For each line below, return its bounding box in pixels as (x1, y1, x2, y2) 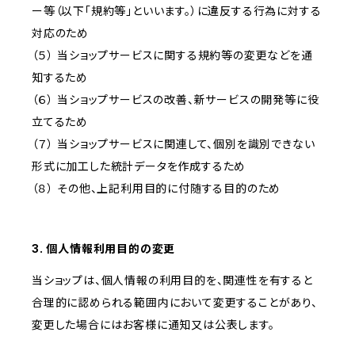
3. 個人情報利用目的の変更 (32, 242, 176, 256)
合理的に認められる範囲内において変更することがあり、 (32, 296, 318, 310)
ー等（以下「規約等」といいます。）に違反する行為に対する (32, 4, 322, 18)
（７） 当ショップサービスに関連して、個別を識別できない (32, 137, 315, 151)
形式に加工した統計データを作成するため (32, 159, 246, 174)
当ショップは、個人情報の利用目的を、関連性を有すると (32, 273, 313, 288)
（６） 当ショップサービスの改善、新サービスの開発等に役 (32, 93, 319, 107)
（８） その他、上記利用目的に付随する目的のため (32, 181, 281, 196)
